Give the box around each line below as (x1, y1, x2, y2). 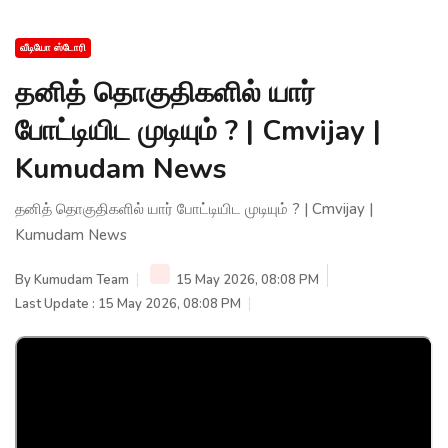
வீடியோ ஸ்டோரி (20, 40, 86, 55)
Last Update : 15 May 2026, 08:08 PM (15, 294, 241, 313)
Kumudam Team (34, 270, 129, 289)
